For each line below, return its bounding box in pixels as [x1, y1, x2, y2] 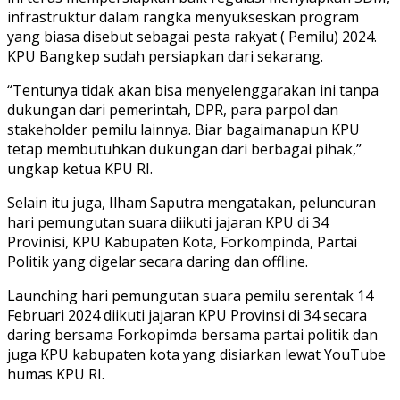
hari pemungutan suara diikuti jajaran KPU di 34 [7, 212, 329, 232]
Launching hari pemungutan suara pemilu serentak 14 [7, 285, 373, 305]
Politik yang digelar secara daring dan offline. [7, 251, 308, 271]
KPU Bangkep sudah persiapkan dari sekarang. [7, 46, 323, 66]
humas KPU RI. [7, 363, 104, 384]
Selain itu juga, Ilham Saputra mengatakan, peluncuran [7, 192, 376, 212]
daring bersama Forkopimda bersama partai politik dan [7, 324, 378, 345]
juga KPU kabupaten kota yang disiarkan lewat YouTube [7, 344, 386, 364]
